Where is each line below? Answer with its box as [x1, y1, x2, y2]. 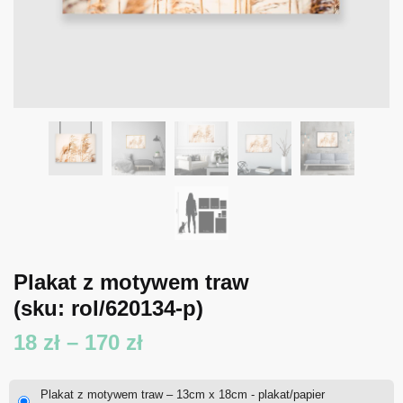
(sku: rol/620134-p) [13, 295, 203, 320]
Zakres [142, 328, 210, 354]
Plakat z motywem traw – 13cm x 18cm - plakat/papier [40, 387, 325, 401]
